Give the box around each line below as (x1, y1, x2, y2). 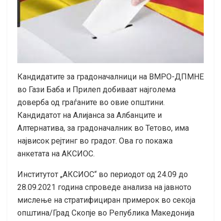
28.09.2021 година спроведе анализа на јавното (17, 183, 191, 192)
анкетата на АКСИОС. (17, 149, 95, 159)
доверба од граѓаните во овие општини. (17, 98, 165, 108)
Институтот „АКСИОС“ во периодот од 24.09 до (17, 170, 188, 180)
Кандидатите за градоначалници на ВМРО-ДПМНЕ (17, 72, 204, 82)
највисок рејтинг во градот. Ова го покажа (17, 136, 173, 146)
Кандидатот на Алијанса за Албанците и (17, 110, 162, 120)
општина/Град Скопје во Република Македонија (17, 208, 194, 218)
